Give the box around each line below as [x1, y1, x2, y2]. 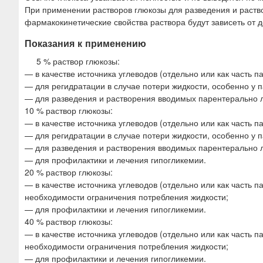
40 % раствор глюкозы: [25, 215, 113, 228]
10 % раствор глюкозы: [25, 104, 113, 117]
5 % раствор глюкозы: [36, 55, 120, 68]
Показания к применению [25, 36, 146, 50]
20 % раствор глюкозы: [25, 166, 113, 178]
